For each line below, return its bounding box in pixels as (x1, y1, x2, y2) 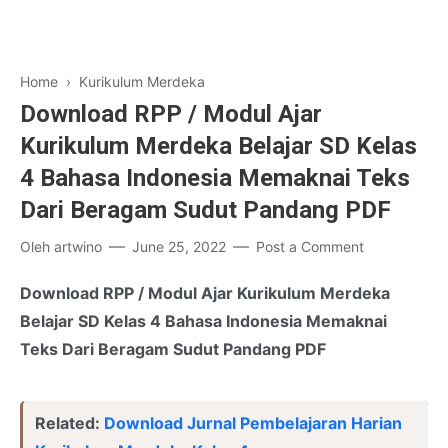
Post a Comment (256, 238, 364, 255)
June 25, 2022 (132, 238, 226, 255)
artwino (54, 238, 102, 255)
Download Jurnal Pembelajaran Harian (104, 413, 402, 433)
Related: (35, 413, 104, 433)
